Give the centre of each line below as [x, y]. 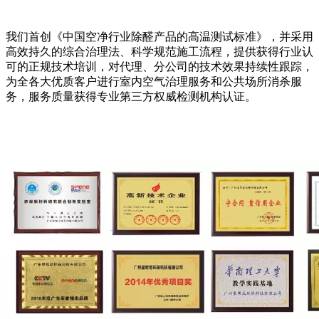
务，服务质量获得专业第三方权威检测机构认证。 [131, 96]
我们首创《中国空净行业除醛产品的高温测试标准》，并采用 [159, 36]
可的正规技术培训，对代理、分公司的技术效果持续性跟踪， [159, 66]
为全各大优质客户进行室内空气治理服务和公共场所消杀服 [154, 81]
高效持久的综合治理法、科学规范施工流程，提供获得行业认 [159, 51]
